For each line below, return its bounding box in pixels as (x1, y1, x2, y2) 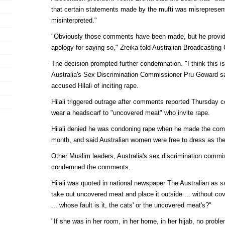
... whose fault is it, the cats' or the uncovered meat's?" (51, 201, 211, 209)
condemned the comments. (51, 163, 131, 171)
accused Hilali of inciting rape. (51, 81, 139, 89)
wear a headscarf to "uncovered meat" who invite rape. (51, 108, 210, 117)
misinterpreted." (51, 16, 97, 24)
